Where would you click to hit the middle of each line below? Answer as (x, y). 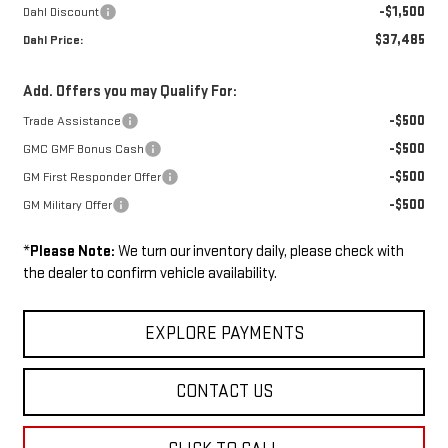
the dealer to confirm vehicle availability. (149, 273)
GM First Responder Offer (91, 176)
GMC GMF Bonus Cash (83, 148)
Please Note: (72, 251)
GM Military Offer (67, 204)
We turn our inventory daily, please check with (259, 251)
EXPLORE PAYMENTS (224, 333)
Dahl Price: (52, 39)
